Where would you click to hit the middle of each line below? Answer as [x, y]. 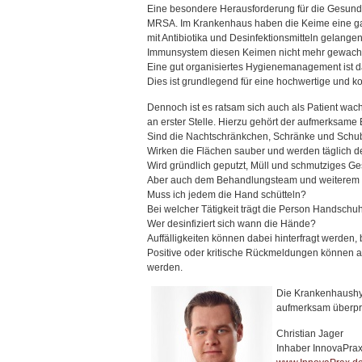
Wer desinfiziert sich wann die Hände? [232, 223]
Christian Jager [310, 333]
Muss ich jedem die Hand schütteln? [227, 194]
